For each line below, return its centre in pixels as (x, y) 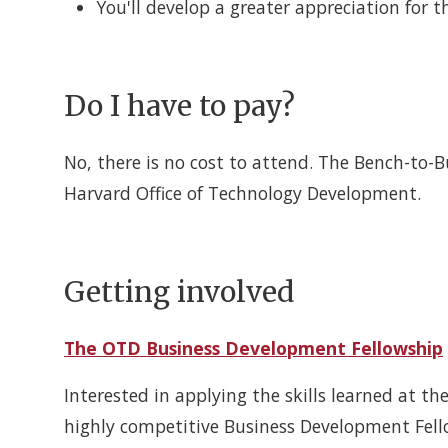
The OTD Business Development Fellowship (253, 348)
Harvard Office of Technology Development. (242, 193)
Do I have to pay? (179, 106)
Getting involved (179, 292)
